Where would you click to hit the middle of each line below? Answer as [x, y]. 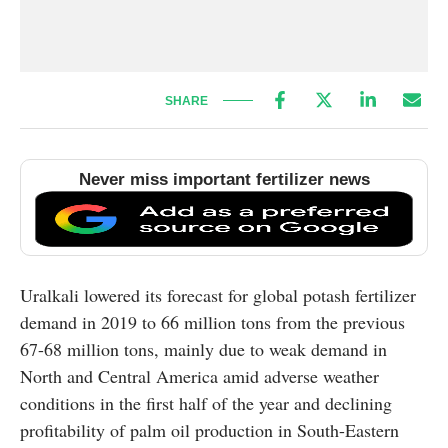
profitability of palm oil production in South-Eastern [209, 430]
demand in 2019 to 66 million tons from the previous [212, 322]
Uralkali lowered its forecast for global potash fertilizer [218, 295]
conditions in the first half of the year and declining [206, 403]
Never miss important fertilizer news [224, 179]
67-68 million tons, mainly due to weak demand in [203, 349]
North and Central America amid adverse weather [199, 376]
